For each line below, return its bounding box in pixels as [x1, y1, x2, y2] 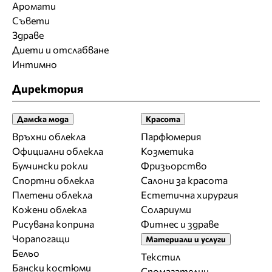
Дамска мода [17, 114, 69, 124]
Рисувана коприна [12, 218, 94, 230]
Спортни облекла [12, 174, 94, 186]
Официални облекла [12, 145, 103, 157]
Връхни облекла [12, 131, 86, 143]
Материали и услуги [146, 234, 226, 245]
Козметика [141, 145, 194, 157]
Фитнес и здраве [141, 218, 219, 230]
